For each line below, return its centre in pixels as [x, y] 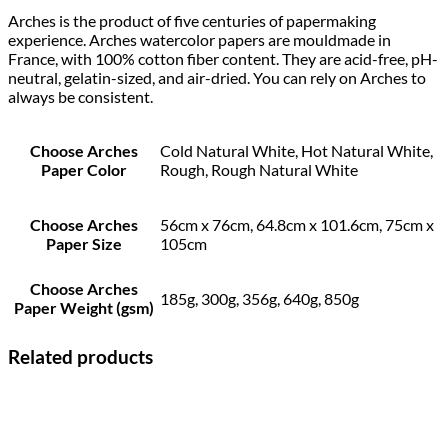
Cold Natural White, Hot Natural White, [296, 150]
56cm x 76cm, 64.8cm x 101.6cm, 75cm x [297, 224]
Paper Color [83, 169]
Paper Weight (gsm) [83, 307]
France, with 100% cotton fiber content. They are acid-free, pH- [223, 58]
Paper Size [83, 243]
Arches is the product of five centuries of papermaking [192, 20]
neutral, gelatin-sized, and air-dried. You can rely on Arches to [217, 77]
